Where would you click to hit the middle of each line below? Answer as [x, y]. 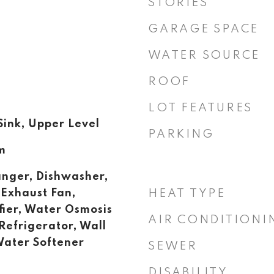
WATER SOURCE [204, 55]
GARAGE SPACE [203, 29]
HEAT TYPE [187, 194]
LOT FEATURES [200, 108]
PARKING [181, 134]
